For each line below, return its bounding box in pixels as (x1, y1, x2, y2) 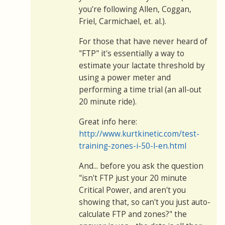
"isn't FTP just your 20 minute (79, 173, 187, 184)
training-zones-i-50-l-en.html (79, 141, 186, 152)
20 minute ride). (79, 96, 137, 107)
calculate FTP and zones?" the (79, 209, 187, 220)
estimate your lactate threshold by (79, 60, 205, 71)
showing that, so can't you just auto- (79, 197, 210, 208)
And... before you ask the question (79, 161, 203, 172)
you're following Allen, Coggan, (79, 4, 191, 15)
